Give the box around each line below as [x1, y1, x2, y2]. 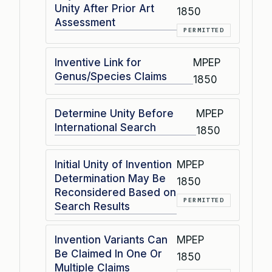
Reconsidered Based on [55, 186, 176, 199]
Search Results [55, 200, 130, 212]
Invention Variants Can [55, 234, 168, 246]
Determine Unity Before [55, 107, 174, 120]
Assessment [55, 16, 115, 29]
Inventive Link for [55, 56, 141, 69]
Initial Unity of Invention [55, 158, 172, 171]
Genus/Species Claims [55, 70, 167, 83]
